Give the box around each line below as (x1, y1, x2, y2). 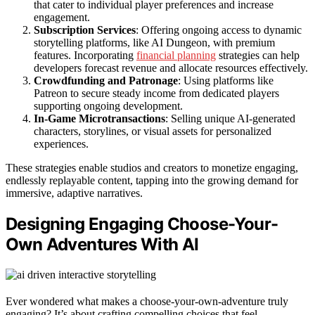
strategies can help (216, 49, 300, 62)
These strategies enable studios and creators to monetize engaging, (6, 162, 298, 174)
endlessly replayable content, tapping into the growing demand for (6, 174, 298, 187)
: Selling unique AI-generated (165, 112, 295, 125)
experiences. (34, 138, 89, 150)
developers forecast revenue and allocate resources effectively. (34, 62, 308, 75)
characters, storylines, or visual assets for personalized (34, 125, 271, 138)
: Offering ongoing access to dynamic (136, 24, 302, 37)
